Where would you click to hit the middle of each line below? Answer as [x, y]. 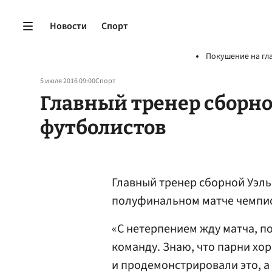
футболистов [103, 127]
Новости [68, 26]
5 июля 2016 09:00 [68, 81]
